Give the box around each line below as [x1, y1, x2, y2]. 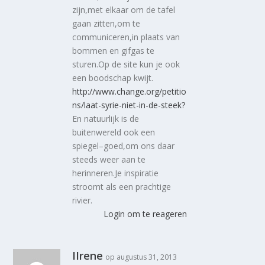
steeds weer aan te [72, 153, 146, 165]
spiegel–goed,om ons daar [72, 140, 175, 151]
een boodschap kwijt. [72, 72, 154, 83]
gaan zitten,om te [72, 17, 141, 29]
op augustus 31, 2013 [105, 251, 177, 262]
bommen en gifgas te [72, 44, 155, 56]
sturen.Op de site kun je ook [72, 58, 180, 70]
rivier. [72, 194, 93, 206]
